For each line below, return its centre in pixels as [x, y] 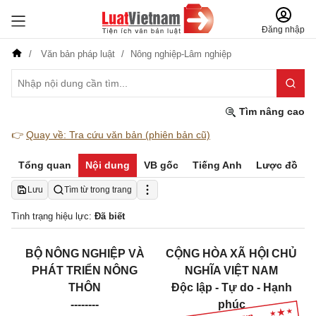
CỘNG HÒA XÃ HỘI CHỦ [231, 254]
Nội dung [108, 165]
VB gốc [161, 165]
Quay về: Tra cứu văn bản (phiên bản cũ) [118, 135]
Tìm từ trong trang [98, 190]
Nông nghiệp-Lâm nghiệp [181, 54]
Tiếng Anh [217, 165]
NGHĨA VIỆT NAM [231, 271]
